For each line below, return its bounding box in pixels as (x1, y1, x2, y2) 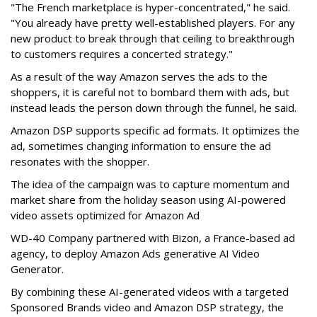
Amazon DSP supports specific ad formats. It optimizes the (11, 123, 299, 138)
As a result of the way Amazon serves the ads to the (11, 69, 267, 84)
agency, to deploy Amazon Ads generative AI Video (11, 246, 260, 261)
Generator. (11, 262, 64, 277)
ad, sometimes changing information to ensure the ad (11, 139, 271, 154)
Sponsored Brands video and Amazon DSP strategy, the (11, 300, 284, 315)
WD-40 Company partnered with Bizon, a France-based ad (11, 231, 295, 246)
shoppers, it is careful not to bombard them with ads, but (11, 85, 289, 100)
